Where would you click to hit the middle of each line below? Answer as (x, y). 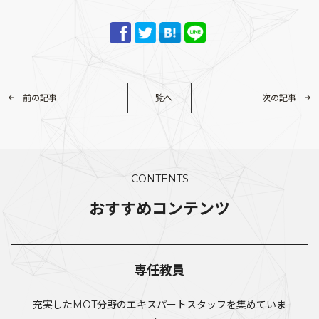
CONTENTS (159, 179)
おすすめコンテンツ (159, 209)
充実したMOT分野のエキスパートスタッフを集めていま (159, 305)
